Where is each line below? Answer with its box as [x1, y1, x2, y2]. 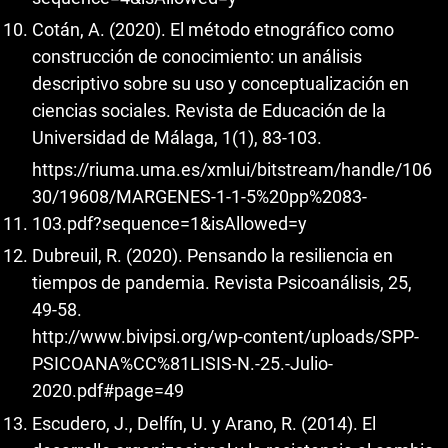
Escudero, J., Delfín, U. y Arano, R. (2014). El [32, 412, 376, 434]
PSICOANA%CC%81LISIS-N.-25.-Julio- [32, 353, 333, 375]
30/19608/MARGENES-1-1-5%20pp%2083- [32, 185, 367, 207]
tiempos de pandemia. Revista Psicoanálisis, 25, [32, 272, 412, 294]
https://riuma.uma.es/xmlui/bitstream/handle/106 [32, 158, 432, 180]
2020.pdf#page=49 [32, 380, 184, 402]
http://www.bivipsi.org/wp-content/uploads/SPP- [32, 326, 419, 348]
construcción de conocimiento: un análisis [32, 46, 362, 68]
